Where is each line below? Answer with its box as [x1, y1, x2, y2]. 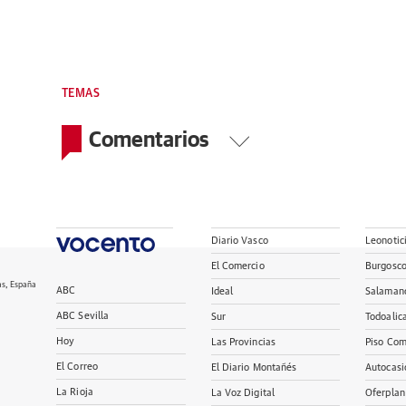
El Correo [56, 362, 98, 372]
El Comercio [210, 261, 265, 271]
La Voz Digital [210, 388, 275, 398]
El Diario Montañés [210, 362, 297, 372]
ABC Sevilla [56, 311, 110, 321]
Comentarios [88, 126, 213, 151]
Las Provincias [210, 337, 276, 347]
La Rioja [56, 387, 93, 397]
